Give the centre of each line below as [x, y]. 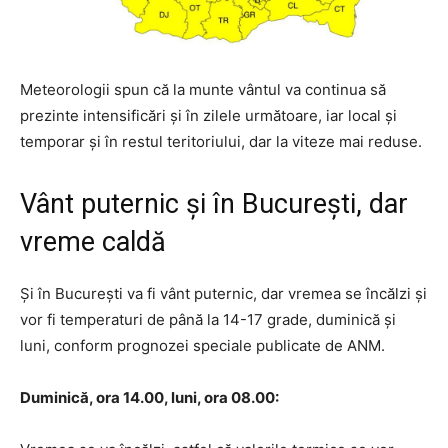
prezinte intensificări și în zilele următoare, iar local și [208, 116]
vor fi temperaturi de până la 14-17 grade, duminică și [208, 320]
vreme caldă [93, 242]
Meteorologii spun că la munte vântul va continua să [203, 90]
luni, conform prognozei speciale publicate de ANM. [202, 346]
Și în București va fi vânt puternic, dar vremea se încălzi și [223, 294]
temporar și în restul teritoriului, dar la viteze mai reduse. [221, 142]
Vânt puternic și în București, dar [214, 204]
